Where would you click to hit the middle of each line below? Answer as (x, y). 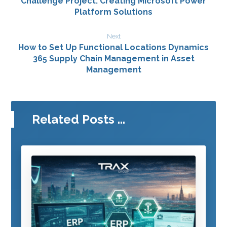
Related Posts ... (79, 120)
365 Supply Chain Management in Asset (113, 59)
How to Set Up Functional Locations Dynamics (113, 48)
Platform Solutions (113, 12)
